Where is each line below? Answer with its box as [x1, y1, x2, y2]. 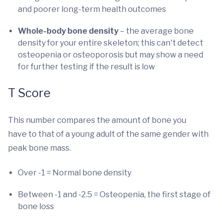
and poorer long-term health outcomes [18, 4, 166, 14]
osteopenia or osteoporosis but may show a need [18, 50, 203, 59]
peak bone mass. [8, 143, 71, 153]
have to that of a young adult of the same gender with [8, 129, 209, 139]
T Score [8, 86, 51, 100]
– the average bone [118, 26, 194, 36]
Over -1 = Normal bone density [18, 168, 131, 177]
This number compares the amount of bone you [8, 115, 186, 125]
